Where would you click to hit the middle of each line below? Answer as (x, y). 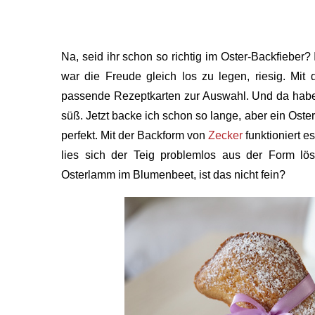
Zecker (226, 135)
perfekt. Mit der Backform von (135, 135)
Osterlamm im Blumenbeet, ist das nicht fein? (173, 175)
